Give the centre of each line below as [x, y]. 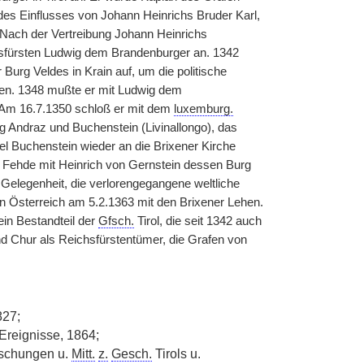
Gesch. [131, 354]
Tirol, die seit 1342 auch [197, 221]
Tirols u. [176, 354]
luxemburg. [203, 109]
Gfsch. [116, 221]
